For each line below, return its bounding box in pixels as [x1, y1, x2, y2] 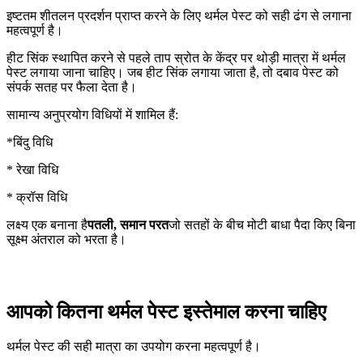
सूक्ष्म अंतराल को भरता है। [6, 232, 126, 246]
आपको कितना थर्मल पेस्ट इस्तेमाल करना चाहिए [6, 301, 326, 322]
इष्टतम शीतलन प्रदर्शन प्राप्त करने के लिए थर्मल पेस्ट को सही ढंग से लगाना [6, 8, 352, 23]
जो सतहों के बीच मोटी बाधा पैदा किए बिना [169, 217, 356, 232]
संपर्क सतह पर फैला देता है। [6, 79, 137, 94]
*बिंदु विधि [6, 135, 53, 149]
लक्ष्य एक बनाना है [6, 217, 88, 232]
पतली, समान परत [88, 217, 169, 232]
